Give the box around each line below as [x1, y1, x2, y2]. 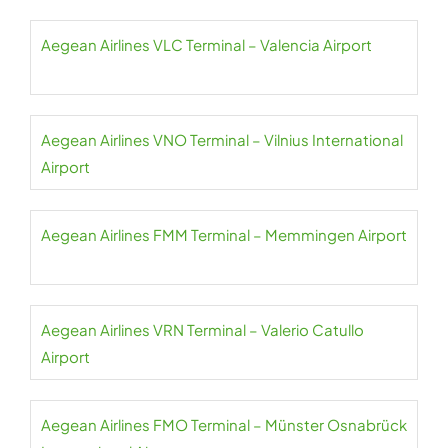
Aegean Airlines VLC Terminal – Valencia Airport [41, 35, 372, 54]
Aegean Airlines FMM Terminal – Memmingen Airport [41, 225, 407, 244]
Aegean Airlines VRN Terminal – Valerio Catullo [41, 320, 364, 339]
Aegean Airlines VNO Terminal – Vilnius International [41, 130, 403, 149]
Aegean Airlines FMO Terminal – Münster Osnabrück [41, 415, 407, 434]
